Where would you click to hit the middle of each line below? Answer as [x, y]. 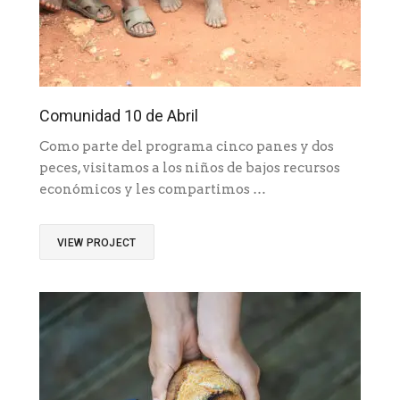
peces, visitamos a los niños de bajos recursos [190, 168]
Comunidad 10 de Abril [119, 116]
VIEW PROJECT [97, 243]
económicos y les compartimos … [153, 190]
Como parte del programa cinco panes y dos [187, 147]
